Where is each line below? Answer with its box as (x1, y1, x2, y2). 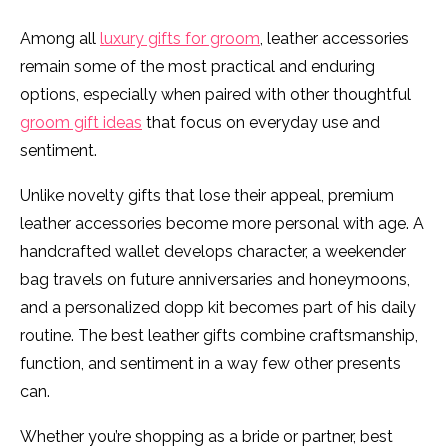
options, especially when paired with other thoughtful (20, 85, 411, 105)
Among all (20, 29, 100, 49)
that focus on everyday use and (142, 113, 380, 133)
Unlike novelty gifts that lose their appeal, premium (20, 186, 394, 206)
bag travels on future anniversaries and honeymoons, (20, 270, 410, 290)
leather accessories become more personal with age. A (20, 214, 424, 234)
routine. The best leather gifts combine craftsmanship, (20, 326, 418, 346)
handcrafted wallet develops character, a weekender (20, 242, 406, 262)
